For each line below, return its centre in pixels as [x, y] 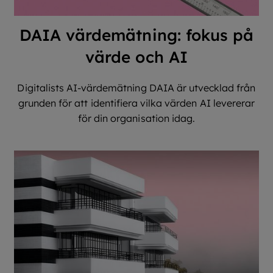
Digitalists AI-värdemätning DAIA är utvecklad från [136, 88]
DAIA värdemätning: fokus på [136, 35]
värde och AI [136, 57]
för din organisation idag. [136, 118]
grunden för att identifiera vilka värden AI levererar [136, 103]
